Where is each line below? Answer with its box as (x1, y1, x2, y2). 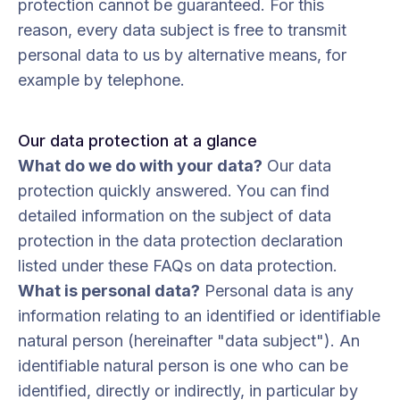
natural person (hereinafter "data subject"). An (18, 331, 360, 350)
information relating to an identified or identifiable (18, 306, 380, 325)
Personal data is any (200, 281, 354, 300)
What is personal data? (18, 281, 200, 300)
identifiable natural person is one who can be (18, 356, 348, 375)
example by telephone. (18, 71, 185, 89)
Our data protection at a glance (18, 131, 257, 150)
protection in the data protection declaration (18, 231, 343, 250)
